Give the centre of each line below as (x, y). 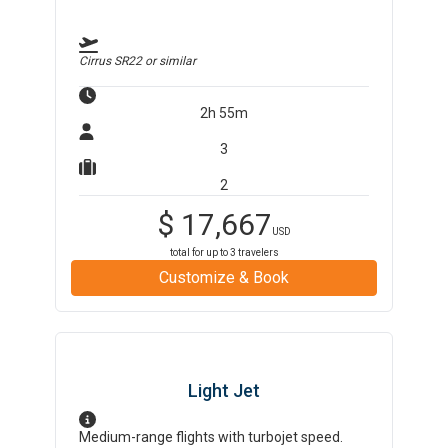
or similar (169, 61)
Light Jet (224, 390)
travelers (257, 252)
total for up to (199, 252)
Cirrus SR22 (111, 61)
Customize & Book (224, 277)
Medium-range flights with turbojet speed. (211, 437)
